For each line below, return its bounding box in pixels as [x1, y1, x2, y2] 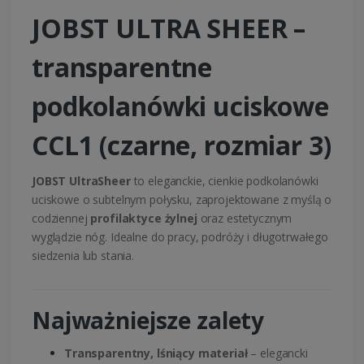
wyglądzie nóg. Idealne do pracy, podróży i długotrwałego [32, 229, 328, 245]
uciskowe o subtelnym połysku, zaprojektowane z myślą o [32, 192, 332, 208]
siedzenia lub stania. [32, 248, 134, 264]
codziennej [32, 210, 91, 227]
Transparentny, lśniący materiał [64, 345, 248, 362]
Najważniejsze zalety [32, 305, 265, 336]
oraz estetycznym [197, 210, 292, 227]
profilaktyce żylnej [90, 210, 197, 227]
